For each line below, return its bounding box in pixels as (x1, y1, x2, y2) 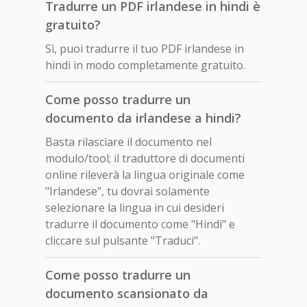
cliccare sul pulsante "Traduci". (45, 232, 200, 248)
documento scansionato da (45, 284, 208, 302)
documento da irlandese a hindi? (45, 109, 241, 126)
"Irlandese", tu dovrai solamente (45, 183, 210, 199)
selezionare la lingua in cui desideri (45, 199, 224, 215)
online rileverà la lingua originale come (45, 167, 245, 182)
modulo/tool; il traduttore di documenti (45, 150, 245, 166)
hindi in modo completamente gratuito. (45, 57, 245, 73)
